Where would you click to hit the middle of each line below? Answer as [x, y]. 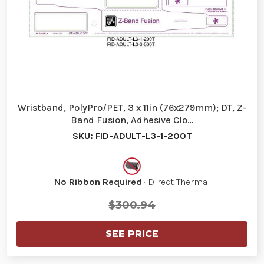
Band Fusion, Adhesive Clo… [132, 120]
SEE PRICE [132, 234]
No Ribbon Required [98, 182]
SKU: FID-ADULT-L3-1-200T [132, 136]
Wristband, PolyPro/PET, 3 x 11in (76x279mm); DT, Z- [132, 108]
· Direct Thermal [176, 182]
